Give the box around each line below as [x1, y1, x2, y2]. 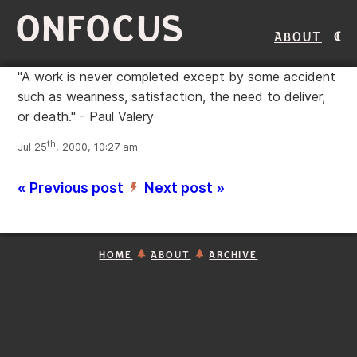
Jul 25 [18, 141, 47, 154]
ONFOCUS [16, 10, 186, 48]
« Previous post [18, 179, 124, 197]
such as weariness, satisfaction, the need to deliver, [18, 88, 325, 104]
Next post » [144, 179, 225, 197]
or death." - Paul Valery [18, 108, 154, 124]
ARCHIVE [209, 249, 258, 261]
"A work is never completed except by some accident [18, 69, 335, 84]
